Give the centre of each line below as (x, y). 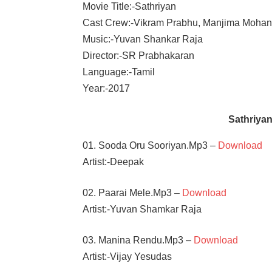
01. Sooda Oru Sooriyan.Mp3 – (151, 145)
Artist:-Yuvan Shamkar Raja (142, 209)
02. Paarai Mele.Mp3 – (133, 192)
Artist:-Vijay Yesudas (127, 256)
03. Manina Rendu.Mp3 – (138, 240)
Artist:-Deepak (114, 161)
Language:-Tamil (119, 72)
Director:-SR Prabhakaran (139, 55)
